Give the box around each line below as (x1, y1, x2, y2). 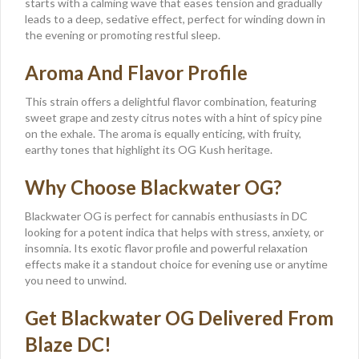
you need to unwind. (25, 272, 127, 287)
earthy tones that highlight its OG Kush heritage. (25, 142, 272, 156)
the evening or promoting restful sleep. (25, 27, 220, 42)
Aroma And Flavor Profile (25, 60, 248, 84)
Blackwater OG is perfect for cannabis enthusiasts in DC (25, 208, 308, 223)
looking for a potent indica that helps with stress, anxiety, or (25, 224, 324, 239)
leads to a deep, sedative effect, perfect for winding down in (25, 11, 325, 26)
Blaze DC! (25, 332, 111, 356)
